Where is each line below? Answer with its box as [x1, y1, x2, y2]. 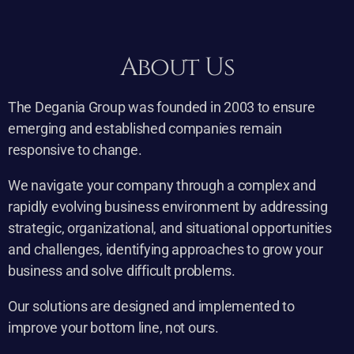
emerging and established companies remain [8, 119, 282, 137]
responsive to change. [8, 141, 142, 158]
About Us [119, 50, 235, 85]
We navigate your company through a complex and [8, 176, 316, 194]
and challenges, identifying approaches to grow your [8, 240, 323, 258]
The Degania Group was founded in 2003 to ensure [8, 98, 315, 115]
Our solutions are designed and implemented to [8, 297, 295, 314]
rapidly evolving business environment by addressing [8, 198, 328, 215]
